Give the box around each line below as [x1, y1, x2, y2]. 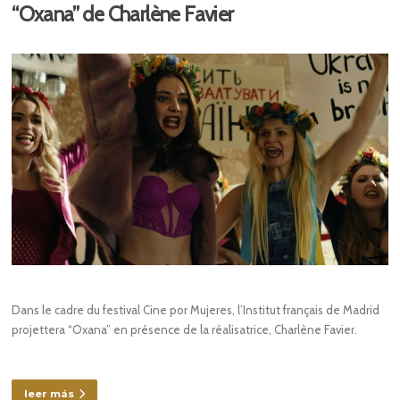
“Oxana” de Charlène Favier [12, 2, 234, 28]
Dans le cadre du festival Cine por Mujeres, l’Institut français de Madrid [12, 303, 380, 318]
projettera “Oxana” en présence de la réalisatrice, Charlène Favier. [12, 322, 358, 337]
